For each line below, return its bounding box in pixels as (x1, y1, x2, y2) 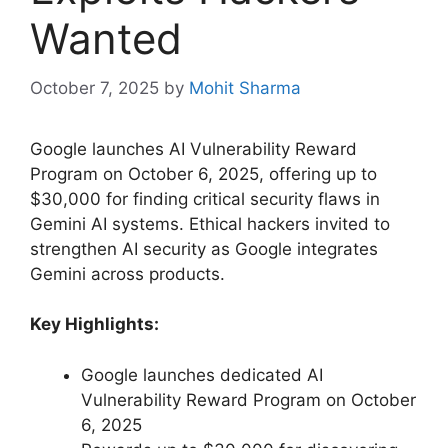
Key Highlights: (30, 314, 159, 335)
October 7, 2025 (30, 77, 159, 98)
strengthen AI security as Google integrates (30, 238, 378, 259)
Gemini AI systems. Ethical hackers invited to (30, 213, 390, 234)
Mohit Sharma (189, 77, 301, 98)
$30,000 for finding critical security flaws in (30, 188, 380, 209)
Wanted (30, 13, 182, 65)
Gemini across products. (30, 263, 225, 284)
